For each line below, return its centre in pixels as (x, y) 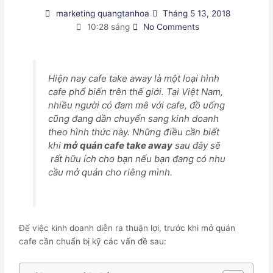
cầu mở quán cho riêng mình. (110, 172)
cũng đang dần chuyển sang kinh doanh (133, 118)
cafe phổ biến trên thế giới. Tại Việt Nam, (135, 91)
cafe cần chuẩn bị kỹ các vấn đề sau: (93, 241)
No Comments (172, 27)
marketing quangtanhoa (103, 14)
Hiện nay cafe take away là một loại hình (133, 78)
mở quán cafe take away (118, 145)
